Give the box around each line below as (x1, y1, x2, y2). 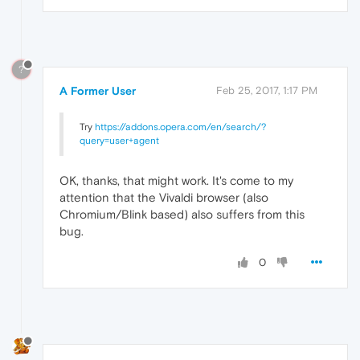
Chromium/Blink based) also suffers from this (59, 207, 305, 222)
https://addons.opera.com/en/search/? (95, 121, 266, 133)
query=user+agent (80, 135, 159, 147)
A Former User (59, 84, 136, 98)
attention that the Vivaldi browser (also (59, 190, 268, 205)
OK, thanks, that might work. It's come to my (59, 174, 293, 188)
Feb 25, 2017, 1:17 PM (216, 84, 317, 97)
